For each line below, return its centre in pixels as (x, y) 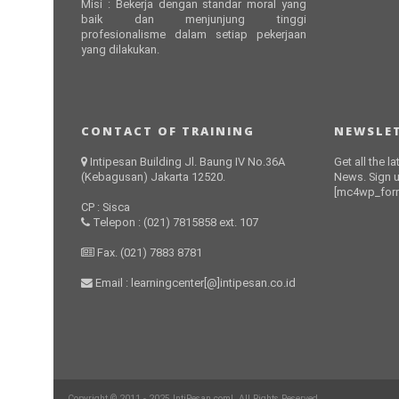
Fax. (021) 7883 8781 (149, 253)
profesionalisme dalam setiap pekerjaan (194, 35)
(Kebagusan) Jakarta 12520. (154, 177)
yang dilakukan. (121, 50)
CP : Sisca (106, 208)
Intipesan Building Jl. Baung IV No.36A (188, 162)
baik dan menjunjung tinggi (194, 20)
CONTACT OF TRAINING (168, 131)
